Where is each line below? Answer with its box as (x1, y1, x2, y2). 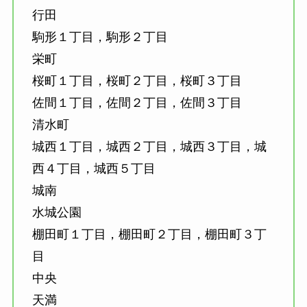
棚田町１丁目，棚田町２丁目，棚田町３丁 (32, 227, 267, 241)
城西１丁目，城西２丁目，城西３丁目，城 (32, 139, 267, 153)
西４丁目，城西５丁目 (32, 161, 156, 175)
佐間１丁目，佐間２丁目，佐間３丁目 (32, 95, 242, 110)
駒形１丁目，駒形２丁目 (32, 29, 168, 44)
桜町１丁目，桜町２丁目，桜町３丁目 (32, 73, 242, 88)
